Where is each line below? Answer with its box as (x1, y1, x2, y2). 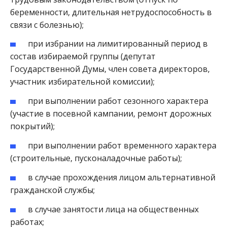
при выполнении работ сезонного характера (28, 95, 209, 107)
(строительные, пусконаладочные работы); (10, 152, 182, 164)
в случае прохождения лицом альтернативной (28, 171, 216, 183)
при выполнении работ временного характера (28, 139, 217, 151)
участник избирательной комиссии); (10, 76, 155, 88)
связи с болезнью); (10, 19, 84, 30)
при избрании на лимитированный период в (28, 38, 208, 50)
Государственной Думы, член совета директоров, (10, 63, 210, 75)
